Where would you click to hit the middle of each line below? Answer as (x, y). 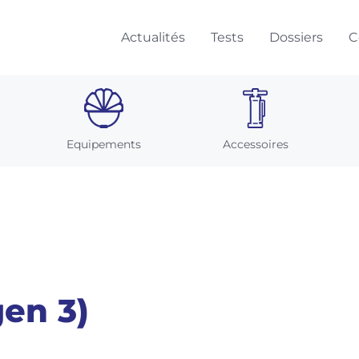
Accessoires (255, 144)
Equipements (104, 144)
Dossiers (296, 37)
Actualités (153, 37)
